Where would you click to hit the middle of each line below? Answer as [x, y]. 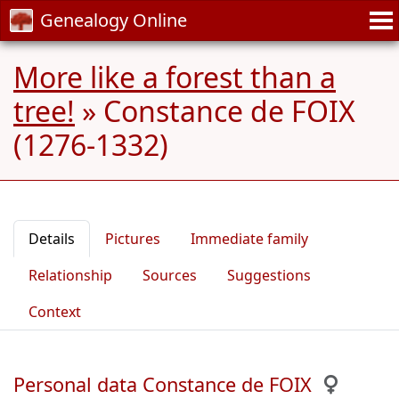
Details [52, 239]
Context [55, 312]
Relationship [70, 275]
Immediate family [249, 239]
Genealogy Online [114, 20]
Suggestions [269, 275]
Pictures [133, 239]
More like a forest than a [175, 77]
